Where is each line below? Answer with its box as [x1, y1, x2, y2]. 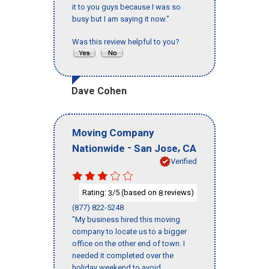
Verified [171, 156, 197, 166]
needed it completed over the [72, 251, 174, 261]
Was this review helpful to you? [72, 37, 183, 47]
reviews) [163, 187, 194, 197]
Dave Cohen [71, 85, 127, 97]
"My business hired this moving [72, 215, 180, 225]
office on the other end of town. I [72, 239, 185, 249]
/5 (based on [112, 187, 159, 197]
